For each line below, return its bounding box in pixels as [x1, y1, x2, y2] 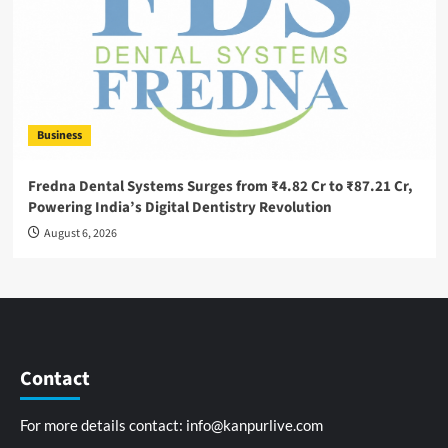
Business [36, 127, 82, 145]
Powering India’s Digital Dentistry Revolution [27, 197, 332, 219]
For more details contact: [20, 416, 186, 435]
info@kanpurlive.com [186, 416, 323, 435]
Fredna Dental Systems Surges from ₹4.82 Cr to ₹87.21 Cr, [27, 176, 413, 198]
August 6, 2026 [43, 225, 117, 243]
